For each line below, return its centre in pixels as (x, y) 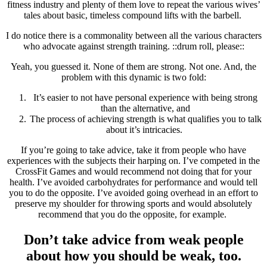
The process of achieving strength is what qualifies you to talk (145, 119)
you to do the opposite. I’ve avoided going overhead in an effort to (133, 193)
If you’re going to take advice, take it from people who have (133, 150)
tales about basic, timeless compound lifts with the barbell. (133, 15)
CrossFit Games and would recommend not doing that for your (133, 171)
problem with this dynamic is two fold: (133, 77)
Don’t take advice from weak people (133, 239)
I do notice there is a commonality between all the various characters (133, 35)
